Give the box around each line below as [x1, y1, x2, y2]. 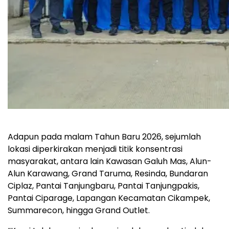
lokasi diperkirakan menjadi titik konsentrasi [8, 143, 182, 155]
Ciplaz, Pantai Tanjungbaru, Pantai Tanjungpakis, [8, 179, 199, 192]
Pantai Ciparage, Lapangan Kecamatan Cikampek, [8, 192, 210, 204]
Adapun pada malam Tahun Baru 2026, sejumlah [8, 130, 201, 143]
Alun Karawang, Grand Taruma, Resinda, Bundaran [8, 167, 208, 179]
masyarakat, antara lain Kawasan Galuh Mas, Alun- [8, 155, 212, 167]
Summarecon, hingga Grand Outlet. [8, 204, 150, 216]
